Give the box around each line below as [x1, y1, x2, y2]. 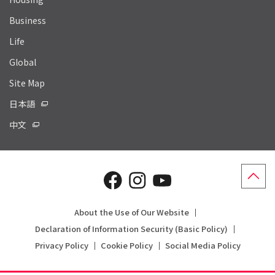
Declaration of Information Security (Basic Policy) [35, 222, 228, 234]
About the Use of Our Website [74, 206, 189, 218]
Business [9, 14, 46, 26]
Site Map [9, 76, 45, 89]
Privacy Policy [34, 239, 88, 251]
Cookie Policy [100, 239, 153, 251]
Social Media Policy [165, 239, 241, 251]
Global [9, 55, 36, 68]
